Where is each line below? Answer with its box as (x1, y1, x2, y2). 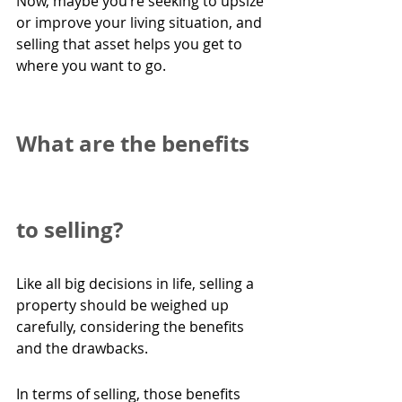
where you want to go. (16, 56, 173, 76)
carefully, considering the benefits (16, 317, 248, 337)
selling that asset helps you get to (16, 34, 246, 55)
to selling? (16, 214, 123, 246)
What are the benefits (16, 128, 255, 160)
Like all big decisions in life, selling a (16, 274, 258, 294)
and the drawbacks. (16, 338, 148, 359)
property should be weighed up (16, 295, 232, 316)
